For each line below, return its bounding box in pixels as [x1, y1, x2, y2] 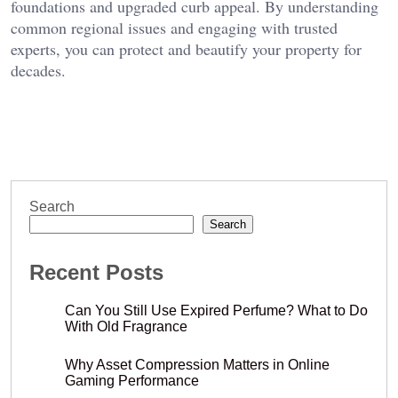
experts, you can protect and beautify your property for [11, 38, 362, 60]
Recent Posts [29, 260, 163, 285]
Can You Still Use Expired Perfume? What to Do [65, 303, 368, 319]
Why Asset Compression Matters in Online [65, 357, 330, 373]
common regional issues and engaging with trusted [11, 17, 338, 39]
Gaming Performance [65, 373, 199, 389]
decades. [11, 60, 66, 82]
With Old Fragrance [65, 319, 187, 335]
